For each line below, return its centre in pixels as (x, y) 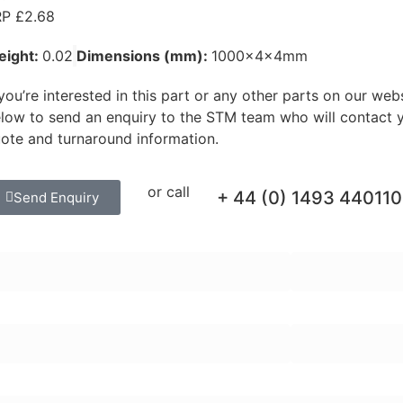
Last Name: (328, 241)
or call (168, 191)
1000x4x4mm (259, 56)
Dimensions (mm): (143, 56)
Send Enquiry (56, 198)
